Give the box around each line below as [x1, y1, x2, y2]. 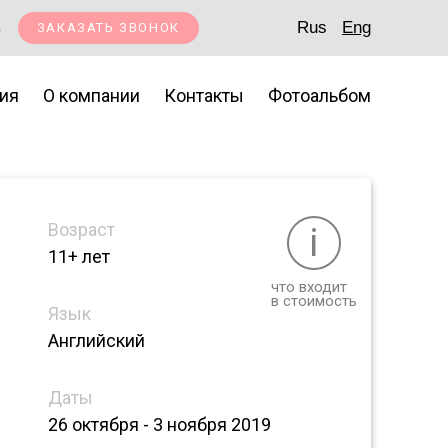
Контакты [164, 85, 244, 106]
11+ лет [48, 246, 110, 267]
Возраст [48, 219, 115, 240]
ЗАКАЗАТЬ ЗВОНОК [36, 20, 180, 35]
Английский [48, 330, 145, 351]
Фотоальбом [268, 85, 371, 106]
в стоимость [271, 292, 357, 310]
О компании [43, 85, 140, 106]
